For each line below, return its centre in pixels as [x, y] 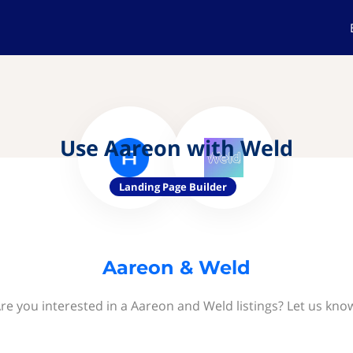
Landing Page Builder [173, 187]
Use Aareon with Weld [176, 148]
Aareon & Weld [176, 268]
